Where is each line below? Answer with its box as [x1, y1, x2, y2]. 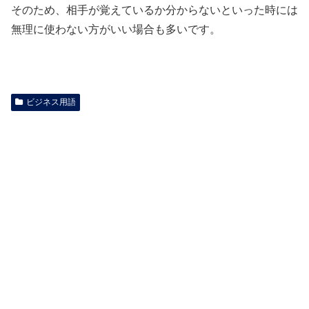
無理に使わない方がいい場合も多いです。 [11, 23, 221, 36]
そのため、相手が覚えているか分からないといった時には [11, 4, 298, 17]
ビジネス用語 [26, 97, 76, 108]
